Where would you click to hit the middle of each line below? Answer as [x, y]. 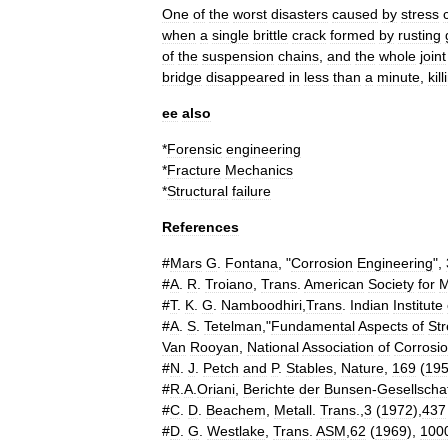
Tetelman [233, 326]
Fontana [251, 263]
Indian [369, 305]
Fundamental [313, 326]
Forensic [194, 149]
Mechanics [259, 170]
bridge [182, 77]
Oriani [216, 389]
